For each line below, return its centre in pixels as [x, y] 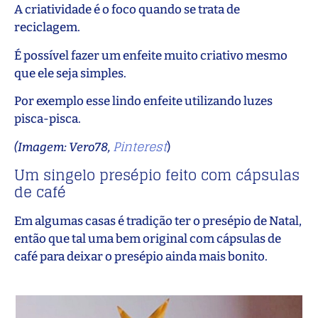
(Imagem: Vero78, [64, 148]
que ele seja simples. [70, 73]
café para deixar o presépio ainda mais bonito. [141, 256]
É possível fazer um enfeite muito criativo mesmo [151, 55]
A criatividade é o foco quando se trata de [127, 10]
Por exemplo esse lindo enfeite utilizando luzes [143, 101]
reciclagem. [47, 28]
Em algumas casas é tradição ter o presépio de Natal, [158, 221]
